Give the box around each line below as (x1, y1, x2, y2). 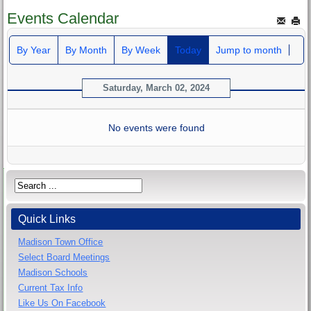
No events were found (108, 121, 205, 133)
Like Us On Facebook (18, 297, 106, 308)
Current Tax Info (18, 282, 83, 293)
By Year (16, 44, 51, 56)
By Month (65, 44, 107, 56)
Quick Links (18, 212, 76, 225)
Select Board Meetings (18, 251, 110, 262)
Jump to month (215, 44, 282, 56)
